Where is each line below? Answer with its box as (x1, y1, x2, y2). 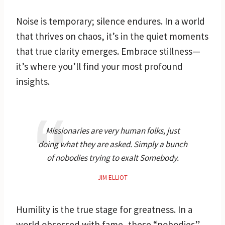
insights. (16, 75, 50, 87)
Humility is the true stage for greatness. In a (16, 203, 192, 215)
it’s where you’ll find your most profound (16, 60, 183, 72)
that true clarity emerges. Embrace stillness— (16, 45, 200, 57)
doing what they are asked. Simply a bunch (38, 138, 187, 150)
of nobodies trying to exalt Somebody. (46, 152, 179, 163)
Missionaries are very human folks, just (45, 125, 180, 136)
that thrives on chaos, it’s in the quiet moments (16, 30, 208, 42)
